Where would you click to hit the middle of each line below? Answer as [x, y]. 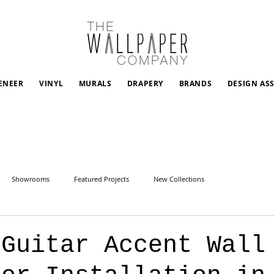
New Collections [179, 179]
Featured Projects [102, 179]
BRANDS [195, 83]
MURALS [95, 83]
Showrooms [31, 179]
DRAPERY [145, 83]
